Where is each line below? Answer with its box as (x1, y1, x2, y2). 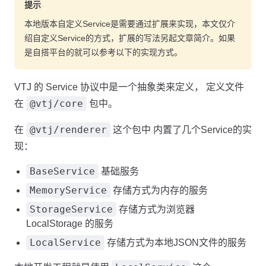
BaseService (30, 166, 95, 177)
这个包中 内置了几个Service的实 (110, 125, 252, 135)
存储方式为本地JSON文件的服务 (104, 237, 246, 248)
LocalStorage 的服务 (26, 218, 113, 229)
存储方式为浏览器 (116, 204, 195, 214)
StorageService (30, 204, 113, 215)
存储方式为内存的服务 (110, 185, 208, 195)
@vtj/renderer (30, 124, 107, 135)
